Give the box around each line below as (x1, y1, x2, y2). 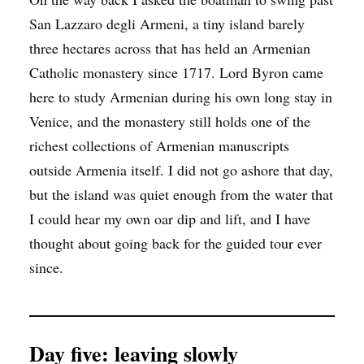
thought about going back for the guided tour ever (29, 232, 322, 253)
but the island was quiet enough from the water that (29, 184, 333, 204)
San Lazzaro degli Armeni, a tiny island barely (29, 13, 305, 33)
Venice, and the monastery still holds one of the (29, 110, 310, 131)
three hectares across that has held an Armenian (29, 37, 310, 58)
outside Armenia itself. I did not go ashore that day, (29, 159, 333, 180)
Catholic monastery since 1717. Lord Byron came (29, 62, 323, 82)
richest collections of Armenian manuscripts (29, 135, 289, 155)
